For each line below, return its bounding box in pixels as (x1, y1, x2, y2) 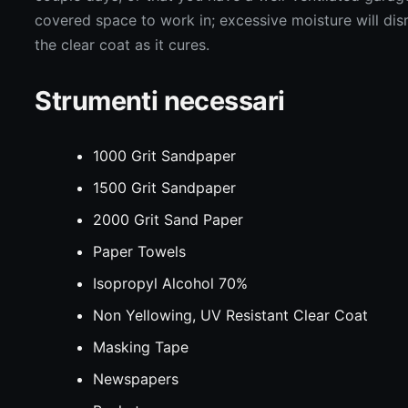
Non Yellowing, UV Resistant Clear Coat (93, 306, 369, 324)
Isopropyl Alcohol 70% (93, 274, 249, 292)
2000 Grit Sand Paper (93, 210, 244, 229)
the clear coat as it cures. (35, 36, 210, 54)
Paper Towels (93, 242, 187, 260)
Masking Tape (93, 338, 189, 356)
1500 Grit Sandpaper (93, 178, 237, 197)
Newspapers (93, 370, 179, 388)
